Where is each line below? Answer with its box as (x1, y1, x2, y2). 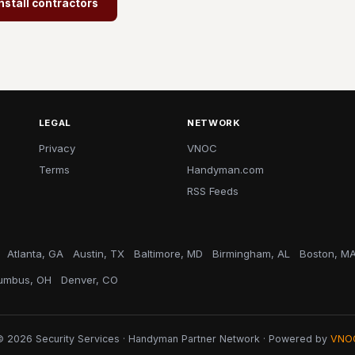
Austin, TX (73, 247, 124, 260)
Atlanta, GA (7, 247, 63, 260)
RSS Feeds (186, 185, 239, 197)
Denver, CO (61, 273, 118, 286)
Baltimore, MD (134, 247, 203, 260)
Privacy (38, 142, 75, 155)
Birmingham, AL (212, 247, 290, 260)
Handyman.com (186, 163, 264, 176)
